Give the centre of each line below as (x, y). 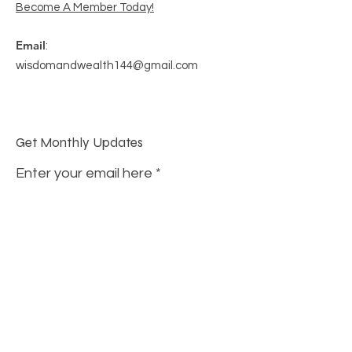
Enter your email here (84, 173)
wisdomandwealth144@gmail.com (107, 66)
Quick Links (53, 323)
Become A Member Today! (85, 7)
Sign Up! (126, 235)
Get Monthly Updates (79, 143)
